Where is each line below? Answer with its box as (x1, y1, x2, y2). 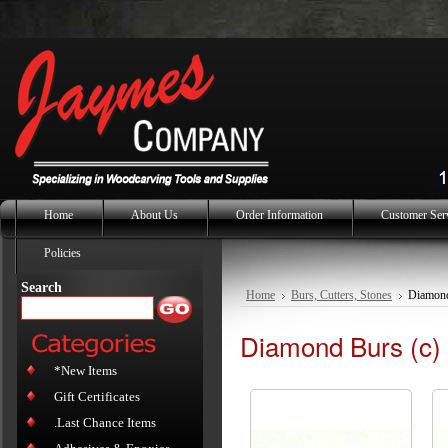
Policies (44, 246, 81, 260)
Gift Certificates (54, 389, 140, 404)
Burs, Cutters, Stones (291, 289, 392, 302)
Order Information (236, 208, 323, 222)
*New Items (54, 363, 117, 378)
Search (21, 279, 62, 295)
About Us (131, 208, 178, 222)
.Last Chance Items (54, 415, 156, 430)
